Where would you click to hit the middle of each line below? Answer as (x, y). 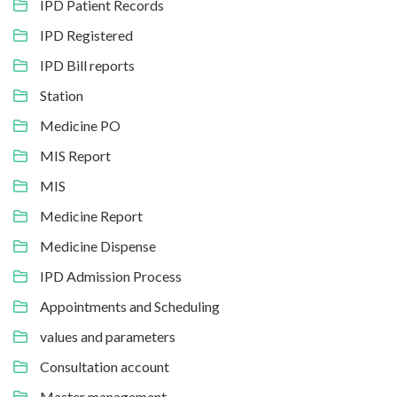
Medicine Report (91, 215)
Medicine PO (80, 125)
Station (62, 95)
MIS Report (75, 155)
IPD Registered (86, 35)
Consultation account (105, 366)
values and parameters (108, 336)
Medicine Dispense (98, 245)
